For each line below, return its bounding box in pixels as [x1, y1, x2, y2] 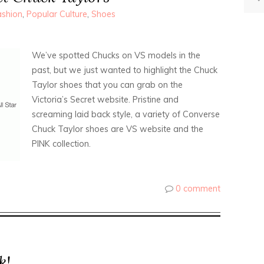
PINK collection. [32, 138, 91, 149]
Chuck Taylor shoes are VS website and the [32, 124, 203, 134]
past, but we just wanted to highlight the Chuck [32, 65, 217, 75]
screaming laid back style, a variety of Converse [32, 109, 220, 120]
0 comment [176, 183, 220, 194]
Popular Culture [27, 9, 87, 19]
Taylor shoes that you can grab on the [32, 80, 183, 90]
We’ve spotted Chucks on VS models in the [32, 50, 200, 61]
